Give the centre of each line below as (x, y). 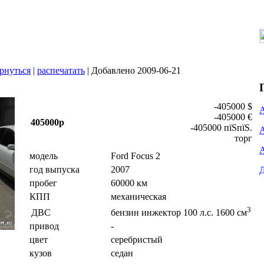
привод (44, 226)
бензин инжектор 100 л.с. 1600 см (179, 213)
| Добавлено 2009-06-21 (133, 70)
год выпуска (55, 169)
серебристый (137, 240)
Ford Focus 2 (136, 156)
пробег (43, 183)
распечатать (61, 70)
